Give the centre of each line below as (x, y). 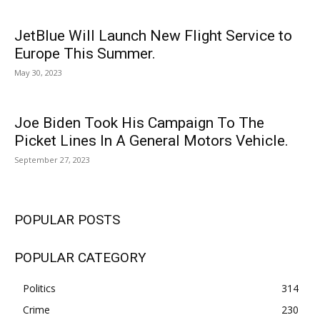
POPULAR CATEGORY (80, 258)
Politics (39, 289)
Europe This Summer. (85, 54)
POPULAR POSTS (67, 220)
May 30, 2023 (38, 73)
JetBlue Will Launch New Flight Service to (153, 36)
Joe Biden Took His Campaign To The (139, 123)
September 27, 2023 (52, 160)
